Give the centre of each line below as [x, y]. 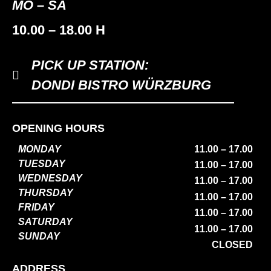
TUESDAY [42, 163]
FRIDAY [36, 207]
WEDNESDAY [50, 178]
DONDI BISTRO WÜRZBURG [121, 85]
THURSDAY [46, 192]
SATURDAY [45, 221]
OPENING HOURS [58, 128]
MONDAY [40, 149]
